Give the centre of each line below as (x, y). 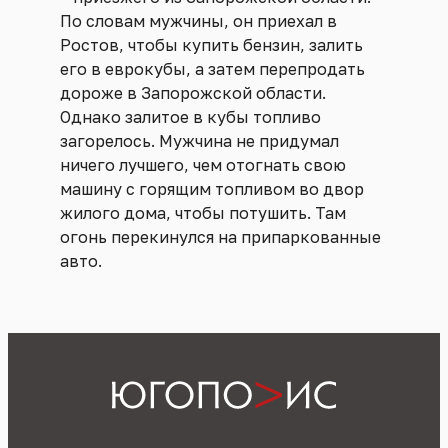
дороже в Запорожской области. (193, 92)
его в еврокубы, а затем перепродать (212, 68)
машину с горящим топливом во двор (212, 188)
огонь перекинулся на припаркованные (220, 236)
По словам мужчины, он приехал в (198, 20)
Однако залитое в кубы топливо (190, 116)
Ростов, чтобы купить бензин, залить (211, 44)
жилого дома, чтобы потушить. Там (203, 212)
